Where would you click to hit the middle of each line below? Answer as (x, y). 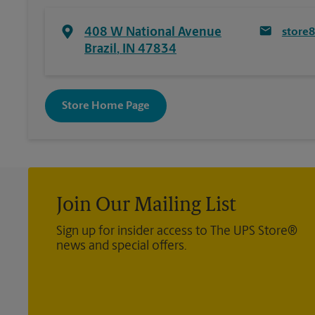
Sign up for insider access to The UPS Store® (177, 232)
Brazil (101, 50)
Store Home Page (106, 106)
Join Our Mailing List (146, 206)
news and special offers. (121, 246)
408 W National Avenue (153, 33)
